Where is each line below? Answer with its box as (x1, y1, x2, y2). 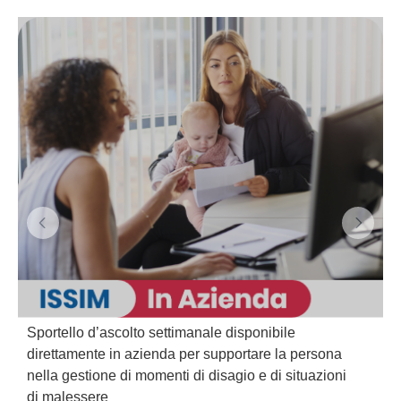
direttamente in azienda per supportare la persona (27, 346, 342, 362)
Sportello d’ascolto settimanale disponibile (27, 324, 295, 340)
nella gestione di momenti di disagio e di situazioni (27, 367, 346, 383)
